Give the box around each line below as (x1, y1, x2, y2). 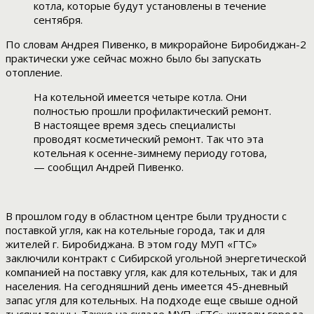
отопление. (6, 65, 62, 80)
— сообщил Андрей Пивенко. (34, 160, 184, 175)
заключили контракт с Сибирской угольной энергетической (6, 251, 306, 266)
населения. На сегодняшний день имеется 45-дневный (6, 279, 288, 294)
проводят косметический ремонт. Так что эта (34, 132, 264, 146)
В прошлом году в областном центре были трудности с (6, 209, 287, 224)
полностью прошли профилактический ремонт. (34, 104, 271, 118)
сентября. (34, 13, 83, 27)
